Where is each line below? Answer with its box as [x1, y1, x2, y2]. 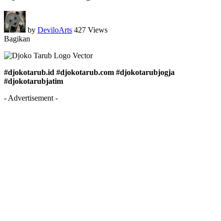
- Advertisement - [4, 93, 58, 102]
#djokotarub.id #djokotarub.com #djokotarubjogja [4, 68, 175, 76]
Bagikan [4, 34, 30, 43]
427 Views [74, 25, 108, 34]
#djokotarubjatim [4, 76, 63, 85]
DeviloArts [37, 25, 72, 34]
